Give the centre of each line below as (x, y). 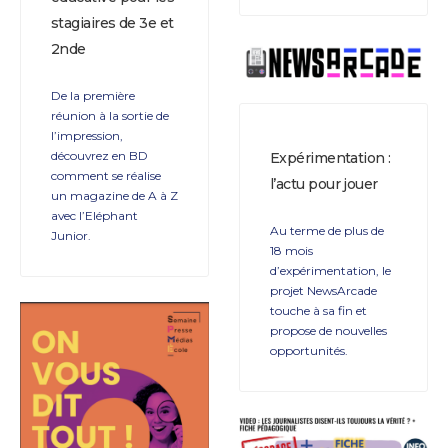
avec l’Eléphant (94, 215)
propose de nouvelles (328, 331)
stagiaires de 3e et (112, 22)
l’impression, (87, 135)
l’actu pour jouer (324, 184)
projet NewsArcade (323, 291)
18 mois (291, 251)
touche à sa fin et (318, 311)
